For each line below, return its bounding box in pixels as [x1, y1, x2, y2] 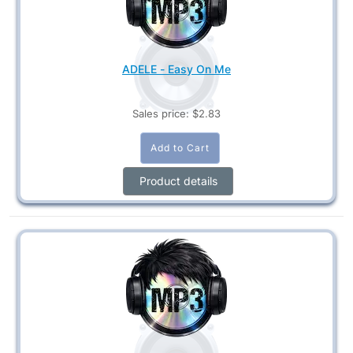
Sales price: [132, 106, 192, 120]
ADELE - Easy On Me [122, 61, 231, 76]
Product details [139, 173, 217, 188]
